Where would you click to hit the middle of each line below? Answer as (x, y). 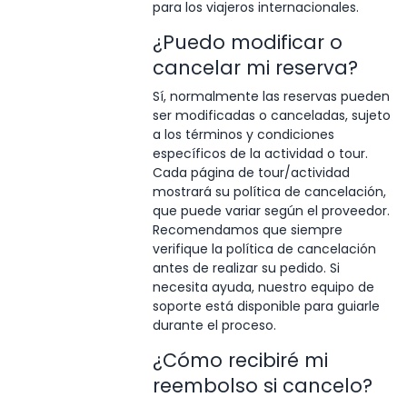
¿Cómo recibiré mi (240, 360)
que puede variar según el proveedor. (271, 210)
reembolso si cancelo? (262, 385)
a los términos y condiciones (243, 134)
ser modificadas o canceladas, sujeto (271, 115)
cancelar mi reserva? (255, 67)
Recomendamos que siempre (247, 229)
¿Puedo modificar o (247, 42)
